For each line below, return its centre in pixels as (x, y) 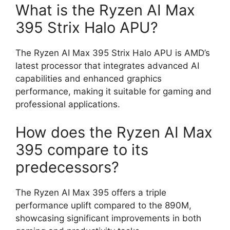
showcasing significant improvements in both (108, 218)
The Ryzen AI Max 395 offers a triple (91, 193)
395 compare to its (82, 150)
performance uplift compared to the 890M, (103, 205)
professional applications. (68, 104)
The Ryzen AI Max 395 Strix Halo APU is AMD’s (113, 53)
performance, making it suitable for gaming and (113, 91)
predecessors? (67, 167)
